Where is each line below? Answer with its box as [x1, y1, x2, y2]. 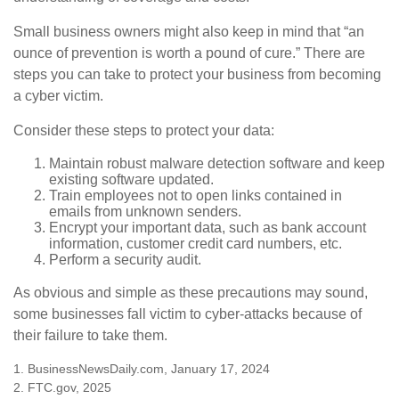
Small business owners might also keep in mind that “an [13, 23, 364, 39]
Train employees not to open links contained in [49, 187, 342, 203]
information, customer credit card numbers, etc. [49, 235, 342, 251]
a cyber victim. [13, 87, 103, 103]
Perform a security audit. [49, 251, 201, 267]
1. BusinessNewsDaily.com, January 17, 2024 [13, 361, 270, 376]
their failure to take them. [13, 327, 167, 343]
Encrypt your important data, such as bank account [49, 219, 366, 235]
